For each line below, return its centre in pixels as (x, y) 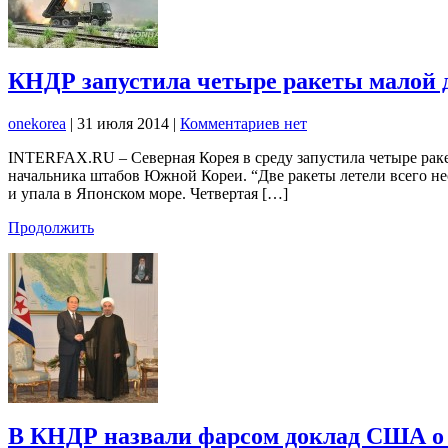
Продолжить (51, 227)
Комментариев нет (243, 123)
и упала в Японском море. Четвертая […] (148, 193)
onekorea (37, 123)
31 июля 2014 (125, 123)
